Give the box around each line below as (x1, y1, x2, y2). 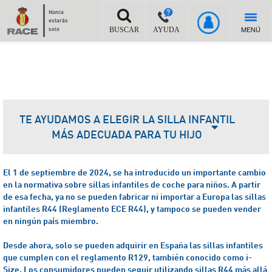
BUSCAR (109, 25, 139, 34)
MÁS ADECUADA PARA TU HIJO (52, 127, 202, 141)
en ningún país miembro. (3, 216, 98, 226)
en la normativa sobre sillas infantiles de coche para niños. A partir (3, 179, 260, 189)
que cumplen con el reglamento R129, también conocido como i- (3, 252, 252, 262)
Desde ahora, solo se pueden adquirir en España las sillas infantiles (3, 240, 263, 250)
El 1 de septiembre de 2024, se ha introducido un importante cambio (3, 167, 266, 177)
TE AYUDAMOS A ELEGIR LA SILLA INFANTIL (19, 112, 235, 126)
